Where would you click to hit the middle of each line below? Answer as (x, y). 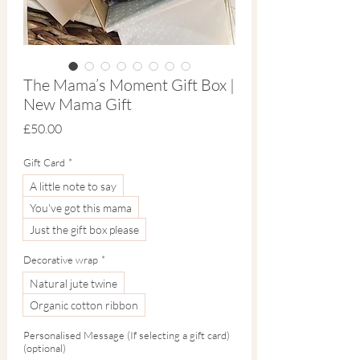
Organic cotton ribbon (84, 305)
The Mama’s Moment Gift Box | (129, 84)
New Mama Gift (78, 104)
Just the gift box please (84, 229)
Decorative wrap (61, 259)
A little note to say (73, 186)
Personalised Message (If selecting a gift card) (127, 335)
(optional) (45, 348)
